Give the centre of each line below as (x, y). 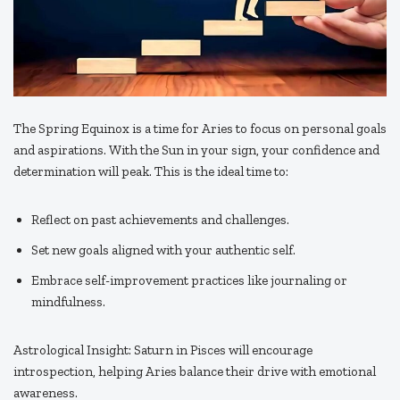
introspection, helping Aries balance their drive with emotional (195, 372)
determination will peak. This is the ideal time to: (151, 172)
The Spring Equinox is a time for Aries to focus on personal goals (200, 129)
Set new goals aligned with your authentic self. (163, 250)
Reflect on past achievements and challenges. (160, 220)
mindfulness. (68, 302)
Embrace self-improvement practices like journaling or (189, 281)
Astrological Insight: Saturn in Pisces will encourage (163, 350)
